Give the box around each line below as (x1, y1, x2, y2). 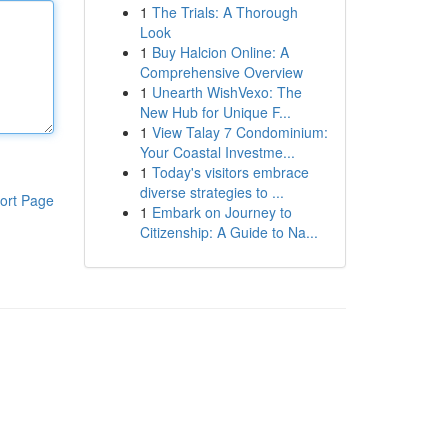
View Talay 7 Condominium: (151, 122, 328, 142)
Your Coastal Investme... (139, 142, 295, 162)
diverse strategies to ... (139, 182, 284, 202)
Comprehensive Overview (139, 62, 303, 82)
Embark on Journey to (151, 202, 292, 222)
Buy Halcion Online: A (151, 42, 289, 62)
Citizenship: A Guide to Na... (139, 222, 318, 242)
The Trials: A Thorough (151, 2, 298, 22)
